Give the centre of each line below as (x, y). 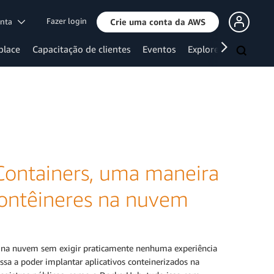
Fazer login (67, 21)
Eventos (159, 49)
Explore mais (214, 49)
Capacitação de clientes (81, 49)
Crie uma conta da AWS (158, 21)
